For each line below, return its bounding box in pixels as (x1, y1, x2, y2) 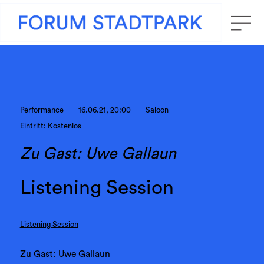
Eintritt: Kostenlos (19, 123, 81, 130)
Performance (19, 107, 64, 114)
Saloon (146, 107, 169, 114)
